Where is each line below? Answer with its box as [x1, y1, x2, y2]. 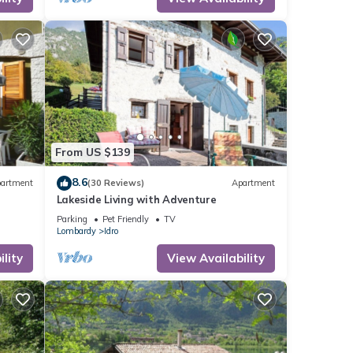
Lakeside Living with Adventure [56, 192, 217, 206]
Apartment [232, 177, 275, 189]
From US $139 [54, 145, 130, 160]
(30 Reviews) [87, 177, 144, 189]
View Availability [167, 250, 265, 266]
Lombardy [56, 225, 96, 236]
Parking [56, 213, 87, 225]
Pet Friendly [102, 213, 149, 225]
